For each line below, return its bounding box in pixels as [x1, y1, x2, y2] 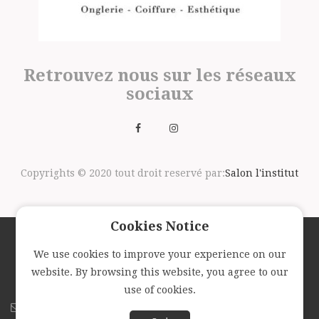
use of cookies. [123, 284, 196, 296]
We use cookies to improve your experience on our [33, 249, 286, 260]
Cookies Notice [110, 219, 209, 234]
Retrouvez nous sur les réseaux [23, 66, 296, 85]
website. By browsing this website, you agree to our [31, 266, 288, 278]
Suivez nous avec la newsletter [63, 253, 256, 268]
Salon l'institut [225, 167, 298, 179]
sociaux [125, 84, 194, 104]
